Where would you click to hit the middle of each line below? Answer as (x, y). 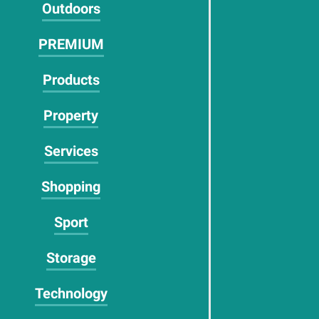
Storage (71, 258)
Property (71, 115)
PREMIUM (71, 44)
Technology (71, 293)
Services (71, 151)
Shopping (71, 187)
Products (71, 80)
